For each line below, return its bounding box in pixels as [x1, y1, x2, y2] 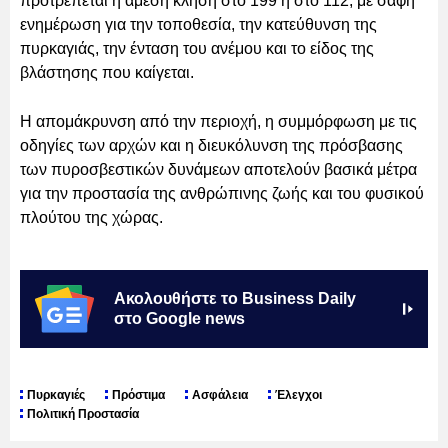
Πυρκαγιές [27, 388, 85, 403]
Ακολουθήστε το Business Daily [114, 289, 356, 307]
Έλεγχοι [275, 388, 322, 403]
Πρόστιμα [112, 388, 165, 403]
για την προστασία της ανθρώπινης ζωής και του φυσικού [20, 184, 424, 202]
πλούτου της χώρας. [20, 208, 163, 226]
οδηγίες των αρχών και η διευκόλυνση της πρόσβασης [20, 136, 403, 154]
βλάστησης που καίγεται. [20, 63, 194, 81]
